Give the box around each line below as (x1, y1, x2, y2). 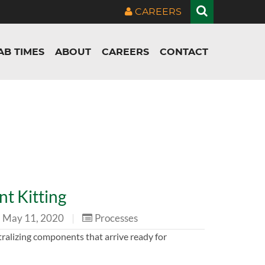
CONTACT (160, 47, 208, 57)
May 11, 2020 (2, 211, 66, 224)
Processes (95, 211, 138, 224)
